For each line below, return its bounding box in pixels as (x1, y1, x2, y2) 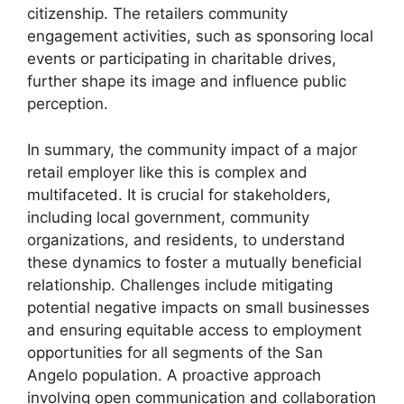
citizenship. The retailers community (27, 5, 288, 23)
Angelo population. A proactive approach (27, 365, 321, 384)
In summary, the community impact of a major (27, 140, 357, 159)
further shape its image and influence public (27, 72, 346, 91)
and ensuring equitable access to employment (27, 320, 362, 339)
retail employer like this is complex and (27, 162, 308, 181)
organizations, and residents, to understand (27, 230, 345, 249)
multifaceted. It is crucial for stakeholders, (27, 185, 331, 204)
